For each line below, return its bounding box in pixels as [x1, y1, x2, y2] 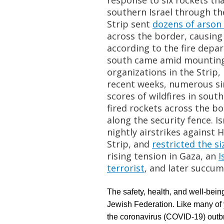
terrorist [107, 162, 144, 174]
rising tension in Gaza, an [107, 150, 218, 162]
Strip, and [107, 138, 152, 150]
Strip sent [107, 18, 152, 30]
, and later [144, 162, 191, 174]
